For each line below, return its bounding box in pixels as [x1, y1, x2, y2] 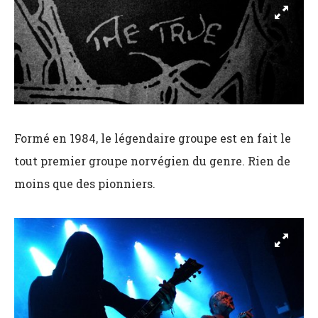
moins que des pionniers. [14, 175, 155, 191]
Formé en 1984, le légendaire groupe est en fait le [14, 130, 291, 146]
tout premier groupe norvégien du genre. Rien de [14, 153, 290, 168]
